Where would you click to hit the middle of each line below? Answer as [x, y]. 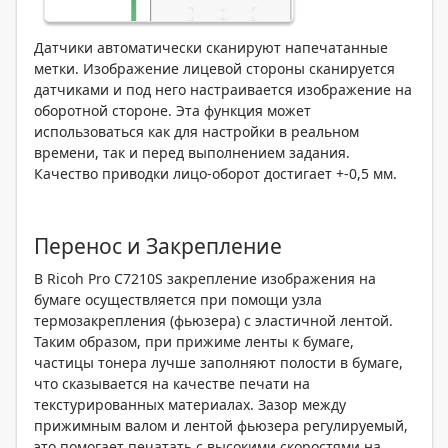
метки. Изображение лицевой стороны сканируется [214, 69]
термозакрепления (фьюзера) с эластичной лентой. [213, 321]
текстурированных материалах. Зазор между [190, 405]
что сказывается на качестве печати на [172, 384]
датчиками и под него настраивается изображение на [223, 90]
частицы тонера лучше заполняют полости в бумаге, [218, 363]
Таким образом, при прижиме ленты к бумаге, [194, 342]
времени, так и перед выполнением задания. [192, 153]
